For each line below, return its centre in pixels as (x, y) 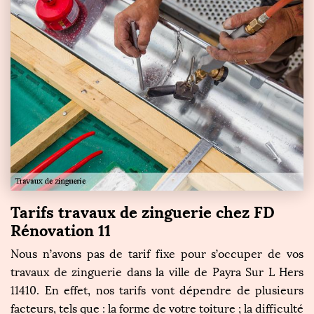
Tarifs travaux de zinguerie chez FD (143, 213)
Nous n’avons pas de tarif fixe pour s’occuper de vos (157, 254)
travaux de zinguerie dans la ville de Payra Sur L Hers (157, 273)
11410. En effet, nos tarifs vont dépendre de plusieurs (157, 291)
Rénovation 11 (61, 231)
